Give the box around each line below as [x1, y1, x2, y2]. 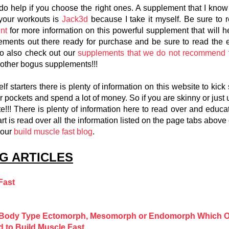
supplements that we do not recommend [78, 49, 226, 58]
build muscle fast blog [14, 127, 93, 136]
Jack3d [62, 15, 88, 24]
